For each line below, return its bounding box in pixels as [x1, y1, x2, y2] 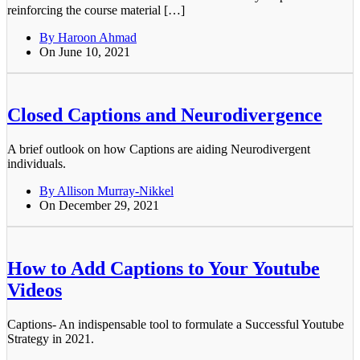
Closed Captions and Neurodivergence [7, 104, 322, 125]
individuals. [7, 156, 66, 170]
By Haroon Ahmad [39, 30, 137, 44]
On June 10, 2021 [39, 44, 130, 59]
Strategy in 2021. [7, 331, 94, 346]
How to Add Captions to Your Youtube [7, 257, 320, 279]
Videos [7, 279, 62, 301]
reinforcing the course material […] [7, 2, 185, 17]
